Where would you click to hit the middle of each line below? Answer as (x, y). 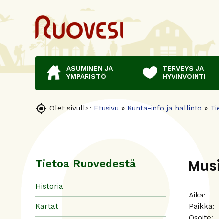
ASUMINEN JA (90, 68)
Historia (49, 186)
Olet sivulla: (70, 108)
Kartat (47, 206)
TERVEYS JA (183, 68)
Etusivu (106, 108)
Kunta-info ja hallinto (164, 108)
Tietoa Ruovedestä (86, 164)
